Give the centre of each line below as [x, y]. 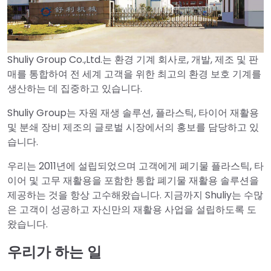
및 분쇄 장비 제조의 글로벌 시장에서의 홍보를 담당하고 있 [133, 128]
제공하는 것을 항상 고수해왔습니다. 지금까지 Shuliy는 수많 [135, 195]
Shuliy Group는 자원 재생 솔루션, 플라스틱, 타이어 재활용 [133, 113]
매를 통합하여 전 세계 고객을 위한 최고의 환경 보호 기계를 [134, 74]
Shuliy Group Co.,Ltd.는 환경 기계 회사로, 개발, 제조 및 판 [133, 60]
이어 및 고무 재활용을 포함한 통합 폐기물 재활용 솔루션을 [133, 181]
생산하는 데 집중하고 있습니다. [75, 89]
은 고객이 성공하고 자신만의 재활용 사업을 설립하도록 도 [132, 210]
